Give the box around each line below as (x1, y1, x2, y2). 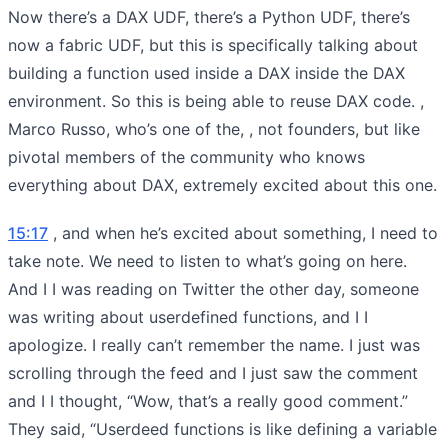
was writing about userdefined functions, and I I (8, 306, 368, 327)
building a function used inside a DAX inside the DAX (8, 62, 405, 83)
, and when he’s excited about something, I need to (48, 222, 438, 243)
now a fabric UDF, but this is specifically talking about (8, 34, 418, 55)
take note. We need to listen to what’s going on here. (8, 250, 407, 271)
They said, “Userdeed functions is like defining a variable (8, 418, 437, 439)
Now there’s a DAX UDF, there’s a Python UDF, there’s (8, 6, 410, 27)
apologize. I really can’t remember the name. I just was (8, 334, 420, 355)
